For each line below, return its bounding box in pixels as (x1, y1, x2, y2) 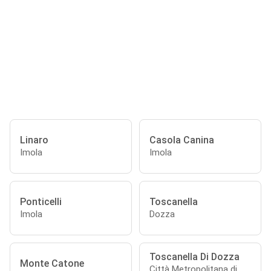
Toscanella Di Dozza (149, 250, 240, 263)
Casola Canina (149, 134, 214, 146)
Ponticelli (20, 195, 62, 207)
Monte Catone (20, 257, 84, 269)
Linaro (20, 134, 48, 146)
